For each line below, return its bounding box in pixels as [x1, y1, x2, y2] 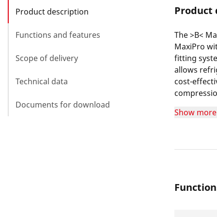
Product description [15, 6, 89, 17]
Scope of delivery [15, 52, 78, 63]
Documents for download [15, 99, 110, 110]
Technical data [15, 76, 68, 87]
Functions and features [15, 29, 100, 40]
